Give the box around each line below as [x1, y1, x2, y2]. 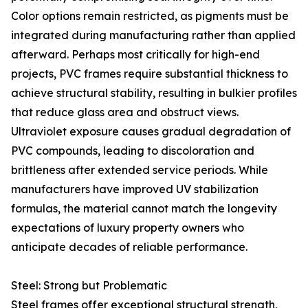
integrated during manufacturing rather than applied [11, 28, 296, 42]
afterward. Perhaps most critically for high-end [11, 47, 260, 61]
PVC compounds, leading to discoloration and [11, 144, 254, 157]
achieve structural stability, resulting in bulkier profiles [11, 86, 297, 100]
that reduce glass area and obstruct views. [11, 105, 239, 119]
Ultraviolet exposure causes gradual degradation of [11, 124, 291, 138]
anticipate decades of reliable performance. [11, 240, 247, 254]
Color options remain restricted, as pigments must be [11, 9, 289, 23]
